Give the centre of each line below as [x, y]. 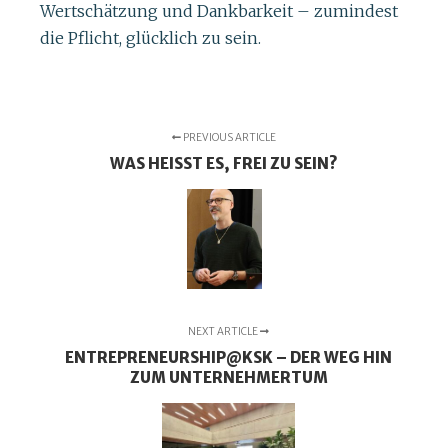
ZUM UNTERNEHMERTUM [228, 377]
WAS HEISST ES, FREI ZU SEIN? [224, 163]
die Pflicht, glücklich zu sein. [150, 38]
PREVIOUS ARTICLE [228, 137]
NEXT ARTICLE [224, 331]
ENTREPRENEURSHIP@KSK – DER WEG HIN [229, 357]
